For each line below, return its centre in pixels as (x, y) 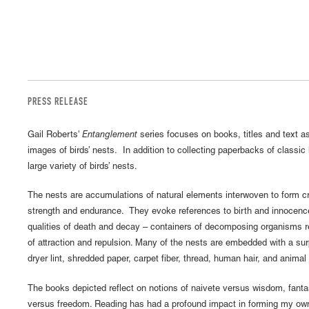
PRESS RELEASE (58, 102)
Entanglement (110, 135)
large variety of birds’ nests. (82, 167)
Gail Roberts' (55, 135)
